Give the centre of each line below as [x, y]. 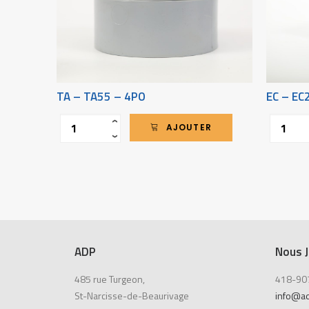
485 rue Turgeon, [110, 279]
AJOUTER [189, 128]
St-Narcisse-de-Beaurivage [132, 296]
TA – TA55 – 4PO [101, 96]
